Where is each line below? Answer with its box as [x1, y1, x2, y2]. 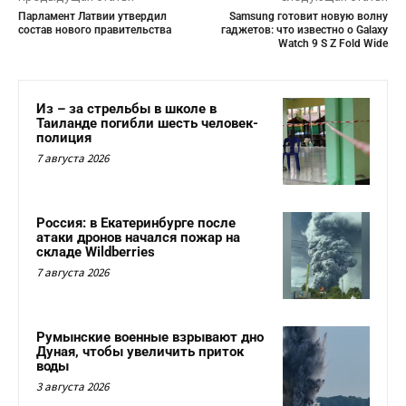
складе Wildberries [36, 243, 155, 260]
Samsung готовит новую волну [228, 10, 388, 24]
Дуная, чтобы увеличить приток [36, 343, 244, 360]
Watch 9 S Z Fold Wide [277, 37, 388, 51]
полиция [36, 130, 92, 147]
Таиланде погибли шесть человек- [36, 115, 258, 132]
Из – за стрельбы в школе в [36, 101, 217, 118]
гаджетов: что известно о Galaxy [220, 24, 388, 37]
